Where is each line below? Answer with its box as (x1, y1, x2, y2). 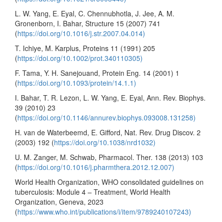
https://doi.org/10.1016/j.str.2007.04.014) (17, 28, 145, 38)
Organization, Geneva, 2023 (15, 196, 104, 207)
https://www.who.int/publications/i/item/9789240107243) (17, 206, 191, 217)
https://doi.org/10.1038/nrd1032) (54, 137, 156, 147)
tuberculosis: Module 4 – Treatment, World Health (15, 186, 170, 197)
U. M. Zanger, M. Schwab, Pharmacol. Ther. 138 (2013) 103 (15, 152, 203, 162)
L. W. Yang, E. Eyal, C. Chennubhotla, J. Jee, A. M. (15, 8, 174, 18)
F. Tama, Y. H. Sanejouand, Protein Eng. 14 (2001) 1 (15, 67, 179, 78)
